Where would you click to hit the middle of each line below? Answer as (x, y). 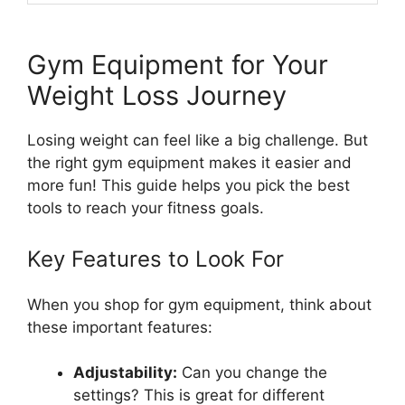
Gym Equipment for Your (178, 65)
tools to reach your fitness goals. (146, 208)
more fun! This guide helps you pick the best (188, 186)
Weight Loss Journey (157, 96)
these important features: (120, 327)
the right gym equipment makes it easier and (189, 163)
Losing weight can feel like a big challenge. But (198, 141)
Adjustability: (125, 373)
